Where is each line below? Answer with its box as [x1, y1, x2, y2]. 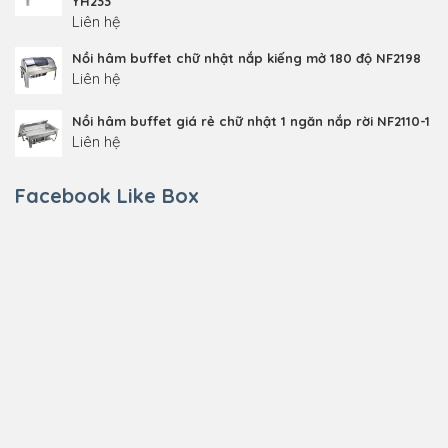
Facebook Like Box [15, 183, 199, 209]
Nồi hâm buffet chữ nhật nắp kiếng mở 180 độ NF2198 [71, 50, 421, 67]
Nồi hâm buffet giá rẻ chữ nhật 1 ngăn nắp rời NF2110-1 [71, 113, 430, 130]
